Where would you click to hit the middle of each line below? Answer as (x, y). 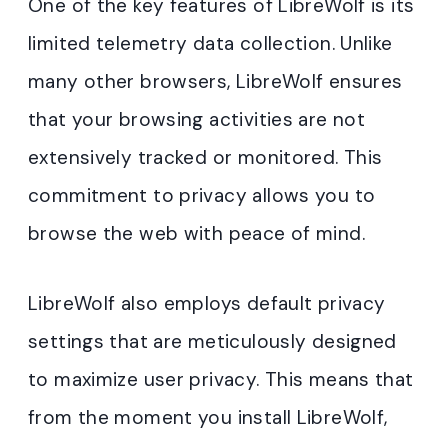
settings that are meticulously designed (212, 341)
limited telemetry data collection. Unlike (210, 43)
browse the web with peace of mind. (196, 233)
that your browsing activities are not (197, 119)
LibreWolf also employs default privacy (207, 303)
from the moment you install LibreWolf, (208, 417)
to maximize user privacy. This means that (221, 379)
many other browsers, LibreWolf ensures (215, 81)
